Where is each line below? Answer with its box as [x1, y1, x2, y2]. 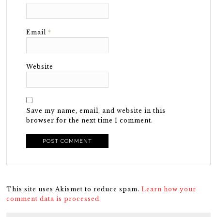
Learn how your [141, 186, 197, 193]
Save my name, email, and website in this [26, 107, 166, 115]
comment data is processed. [6, 195, 102, 203]
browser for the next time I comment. [26, 117, 154, 124]
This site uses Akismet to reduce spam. [6, 186, 142, 193]
